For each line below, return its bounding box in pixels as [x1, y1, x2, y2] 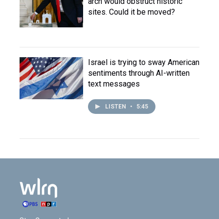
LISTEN [105, 103, 128, 110]
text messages [88, 79, 140, 88]
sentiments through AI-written [88, 68, 190, 78]
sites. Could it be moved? [88, 7, 175, 17]
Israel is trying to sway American [88, 58, 199, 67]
